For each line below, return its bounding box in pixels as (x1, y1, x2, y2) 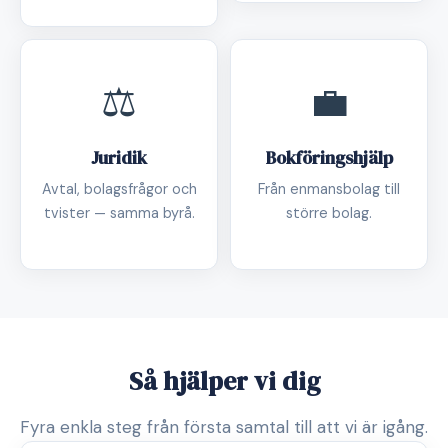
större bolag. (286, 204, 372, 222)
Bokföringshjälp (265, 146, 393, 170)
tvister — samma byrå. (43, 204, 195, 222)
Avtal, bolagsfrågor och (41, 180, 197, 198)
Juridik (91, 146, 147, 170)
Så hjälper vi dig (128, 363, 320, 399)
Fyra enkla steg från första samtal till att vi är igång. (20, 416, 428, 438)
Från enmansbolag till (258, 180, 400, 198)
